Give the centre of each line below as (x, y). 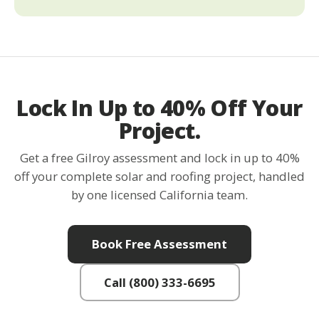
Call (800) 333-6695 (159, 282)
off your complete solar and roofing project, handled (159, 177)
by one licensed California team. (159, 195)
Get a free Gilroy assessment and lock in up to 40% (159, 158)
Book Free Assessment (159, 244)
